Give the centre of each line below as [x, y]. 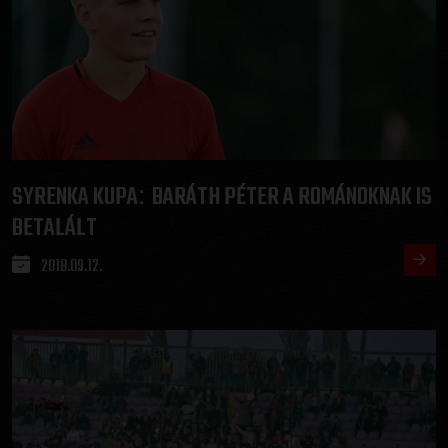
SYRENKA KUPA [75, 198]
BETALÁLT [54, 229]
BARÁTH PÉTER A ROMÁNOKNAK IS [292, 198]
